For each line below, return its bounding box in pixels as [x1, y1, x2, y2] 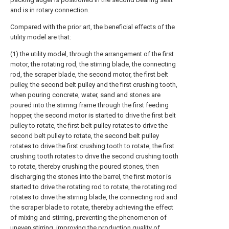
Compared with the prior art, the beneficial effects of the [10, 23, 175, 31]
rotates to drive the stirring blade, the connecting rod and [10, 193, 177, 201]
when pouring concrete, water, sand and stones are [10, 91, 161, 99]
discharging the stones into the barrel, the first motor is [10, 173, 171, 180]
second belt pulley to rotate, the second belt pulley [10, 132, 159, 140]
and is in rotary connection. [10, 6, 89, 14]
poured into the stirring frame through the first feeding [10, 101, 169, 109]
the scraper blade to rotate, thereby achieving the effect [10, 203, 173, 211]
